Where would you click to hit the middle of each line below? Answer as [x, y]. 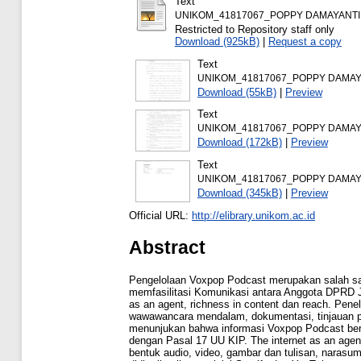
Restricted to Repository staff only [254, 29]
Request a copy [305, 41]
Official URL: [160, 215]
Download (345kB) [239, 193]
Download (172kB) [239, 143]
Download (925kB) [217, 41]
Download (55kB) [237, 92]
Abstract [167, 248]
